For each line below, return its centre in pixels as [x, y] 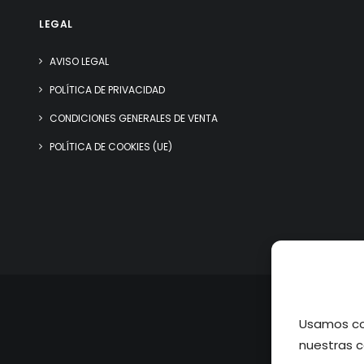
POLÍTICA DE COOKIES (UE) [111, 147]
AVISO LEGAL [79, 61]
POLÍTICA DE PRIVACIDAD [107, 90]
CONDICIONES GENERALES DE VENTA [134, 118]
